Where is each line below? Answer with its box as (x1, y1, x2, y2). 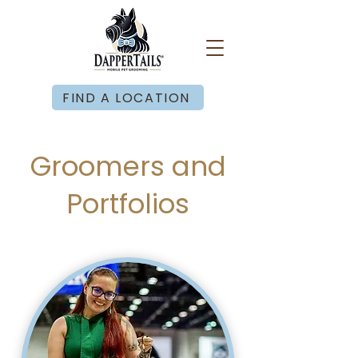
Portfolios (66, 185, 189, 223)
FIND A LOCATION (62, 88, 190, 107)
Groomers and (30, 147, 226, 185)
